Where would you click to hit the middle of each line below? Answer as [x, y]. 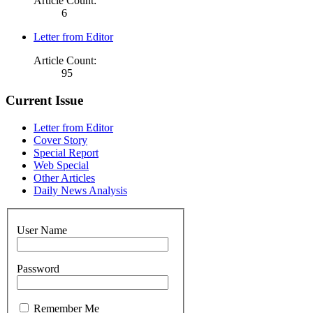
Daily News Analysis [80, 190]
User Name [42, 231]
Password [38, 269]
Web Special [61, 165]
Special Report [66, 152]
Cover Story [60, 140]
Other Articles [64, 177]
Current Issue [44, 100]
